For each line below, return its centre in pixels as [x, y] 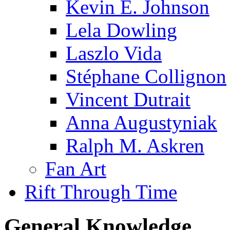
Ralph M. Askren [135, 146]
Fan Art [76, 169]
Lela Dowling [121, 30]
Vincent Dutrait [128, 100]
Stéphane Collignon [146, 76]
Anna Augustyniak [141, 123]
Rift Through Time [101, 192]
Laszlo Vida [114, 53]
